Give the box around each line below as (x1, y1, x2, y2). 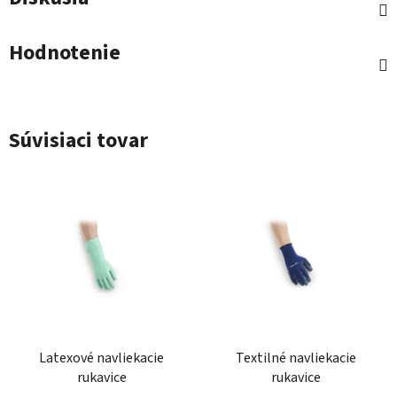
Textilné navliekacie (235, 348, 356, 369)
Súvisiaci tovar (9, 124, 148, 156)
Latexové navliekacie (39, 348, 164, 369)
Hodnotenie (9, 36, 121, 68)
